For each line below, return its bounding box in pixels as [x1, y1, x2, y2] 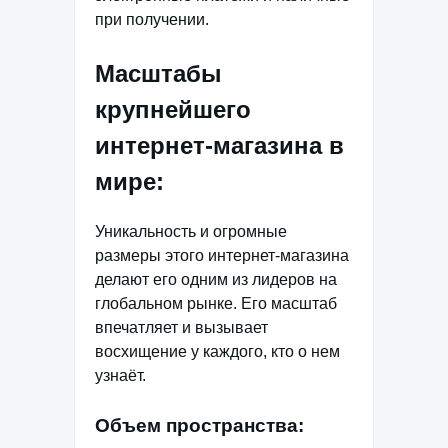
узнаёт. [95, 366, 146, 384]
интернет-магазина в [95, 132, 344, 159]
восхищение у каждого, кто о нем [95, 342, 340, 360]
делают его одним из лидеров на [95, 270, 337, 288]
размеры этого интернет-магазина [95, 246, 349, 264]
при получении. [95, 11, 209, 28]
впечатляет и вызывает [95, 318, 268, 336]
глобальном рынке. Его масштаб [95, 294, 337, 312]
